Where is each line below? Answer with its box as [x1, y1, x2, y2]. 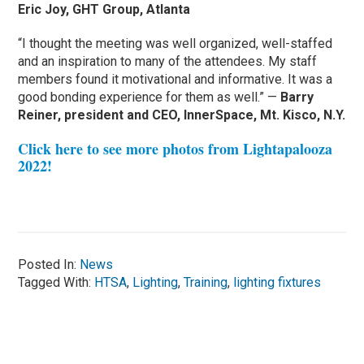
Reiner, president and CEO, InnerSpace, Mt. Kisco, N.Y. [18, 107, 346, 123]
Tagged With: [18, 275, 95, 291]
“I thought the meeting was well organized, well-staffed [18, 36, 333, 52]
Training [184, 275, 228, 291]
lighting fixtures [233, 275, 322, 291]
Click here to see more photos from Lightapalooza [18, 138, 333, 160]
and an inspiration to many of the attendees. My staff [18, 54, 318, 70]
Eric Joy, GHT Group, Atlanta [18, 2, 191, 18]
